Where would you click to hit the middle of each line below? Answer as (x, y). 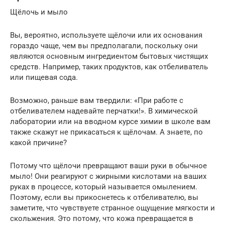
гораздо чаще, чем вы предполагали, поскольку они (104, 46)
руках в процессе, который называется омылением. (104, 187)
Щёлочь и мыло (39, 12)
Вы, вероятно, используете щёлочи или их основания (106, 35)
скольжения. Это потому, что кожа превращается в (102, 218)
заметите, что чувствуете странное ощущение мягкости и (113, 208)
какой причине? (38, 143)
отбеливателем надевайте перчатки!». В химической (104, 111)
